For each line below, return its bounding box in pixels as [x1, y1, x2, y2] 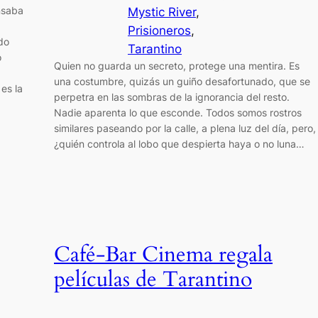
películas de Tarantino [54, 265, 252, 295]
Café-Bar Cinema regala [54, 241, 273, 270]
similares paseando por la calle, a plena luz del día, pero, [54, 121, 316, 134]
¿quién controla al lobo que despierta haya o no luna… [54, 137, 305, 150]
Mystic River [128, 4, 196, 19]
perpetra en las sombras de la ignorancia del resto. [54, 90, 290, 103]
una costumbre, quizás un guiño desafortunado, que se [54, 75, 310, 87]
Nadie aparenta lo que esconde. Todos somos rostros [54, 106, 302, 119]
